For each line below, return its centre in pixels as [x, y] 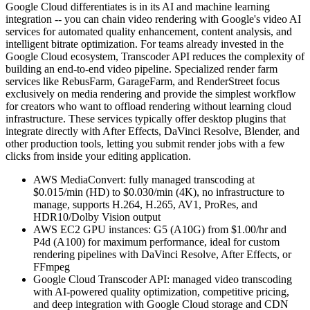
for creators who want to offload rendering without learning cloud [148, 107]
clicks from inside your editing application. [98, 156]
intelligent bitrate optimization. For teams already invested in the [145, 44]
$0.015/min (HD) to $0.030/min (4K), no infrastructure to [159, 192]
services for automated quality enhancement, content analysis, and [149, 32]
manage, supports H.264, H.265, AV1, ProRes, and [145, 205]
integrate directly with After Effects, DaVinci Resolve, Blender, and [153, 131]
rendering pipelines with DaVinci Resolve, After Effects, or [162, 255]
